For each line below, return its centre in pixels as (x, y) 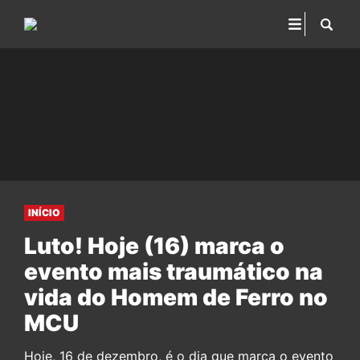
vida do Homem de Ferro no (176, 297)
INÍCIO (44, 213)
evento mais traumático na (174, 272)
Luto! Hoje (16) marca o (154, 246)
